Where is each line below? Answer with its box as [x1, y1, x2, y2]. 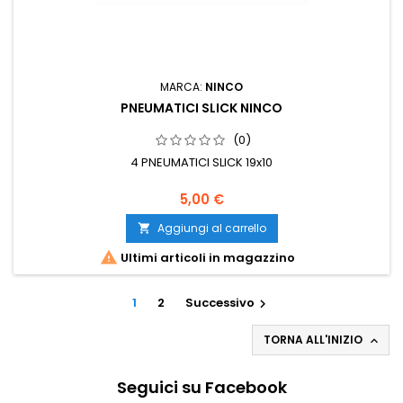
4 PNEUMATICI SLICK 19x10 [130, 154, 273, 172]
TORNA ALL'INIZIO [264, 332, 365, 348]
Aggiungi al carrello [157, 220, 266, 237]
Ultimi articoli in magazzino [117, 249, 295, 267]
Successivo [185, 294, 255, 312]
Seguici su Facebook [116, 376, 287, 399]
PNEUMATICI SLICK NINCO [121, 99, 282, 118]
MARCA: [160, 79, 205, 95]
